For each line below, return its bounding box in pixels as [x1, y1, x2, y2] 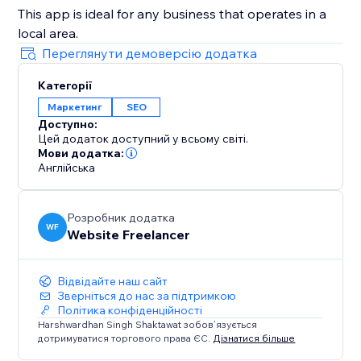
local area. [18, 25, 79, 42]
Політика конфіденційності [57, 303, 203, 318]
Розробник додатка [67, 210, 176, 226]
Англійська [38, 160, 96, 176]
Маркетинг [48, 101, 103, 114]
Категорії [38, 78, 93, 93]
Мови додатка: [38, 146, 125, 161]
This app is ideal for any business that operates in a [18, 6, 327, 23]
